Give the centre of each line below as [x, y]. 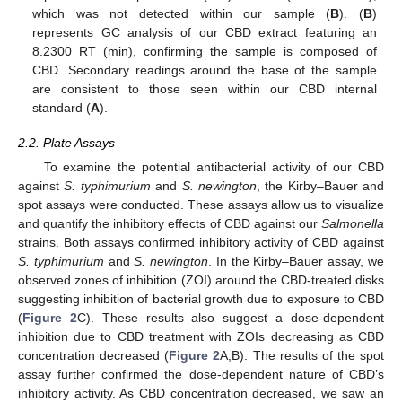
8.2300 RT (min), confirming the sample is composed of [205, 52]
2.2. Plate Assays [66, 142]
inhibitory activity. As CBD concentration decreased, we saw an [201, 393]
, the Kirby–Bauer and [320, 185]
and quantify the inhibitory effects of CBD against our [170, 223]
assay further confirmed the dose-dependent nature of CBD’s [201, 374]
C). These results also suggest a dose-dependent [231, 317]
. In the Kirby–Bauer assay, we [297, 261]
